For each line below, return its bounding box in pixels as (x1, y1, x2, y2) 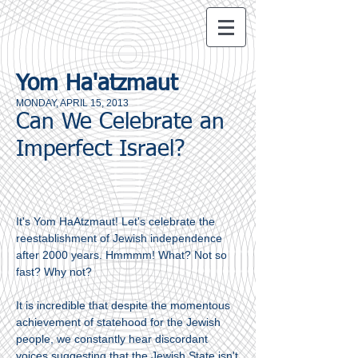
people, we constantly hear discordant (16, 332, 208, 345)
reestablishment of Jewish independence (16, 232, 222, 245)
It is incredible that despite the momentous (16, 299, 230, 312)
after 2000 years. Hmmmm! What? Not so (16, 249, 227, 261)
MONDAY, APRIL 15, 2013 (16, 97, 129, 109)
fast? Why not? (16, 265, 95, 278)
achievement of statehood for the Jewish (16, 316, 221, 328)
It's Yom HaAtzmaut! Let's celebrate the (16, 215, 215, 228)
